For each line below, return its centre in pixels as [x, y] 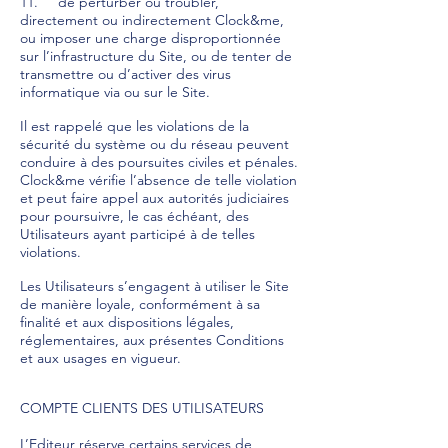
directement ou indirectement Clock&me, [152, 20]
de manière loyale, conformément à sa [140, 304]
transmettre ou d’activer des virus [125, 74]
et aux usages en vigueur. [102, 358]
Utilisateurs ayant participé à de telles [137, 234]
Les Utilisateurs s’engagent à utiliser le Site [154, 286]
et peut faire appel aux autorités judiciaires [154, 198]
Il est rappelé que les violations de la [134, 126]
